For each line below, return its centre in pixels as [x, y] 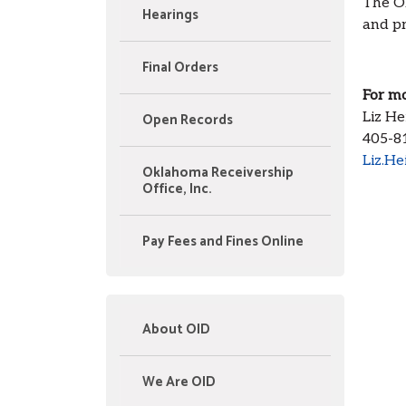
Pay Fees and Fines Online [223, 242]
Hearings [170, 15]
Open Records [188, 121]
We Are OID [179, 382]
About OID [176, 330]
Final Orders [180, 68]
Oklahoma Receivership [218, 173]
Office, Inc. [177, 189]
